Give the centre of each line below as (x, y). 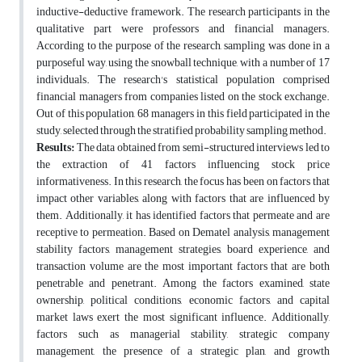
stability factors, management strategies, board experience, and (183, 250)
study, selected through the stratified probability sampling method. (181, 131)
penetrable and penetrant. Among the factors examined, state (183, 284)
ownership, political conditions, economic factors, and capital (183, 301)
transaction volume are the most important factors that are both (183, 267)
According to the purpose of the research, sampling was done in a (183, 46)
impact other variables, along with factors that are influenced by (183, 199)
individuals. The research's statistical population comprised (183, 80)
